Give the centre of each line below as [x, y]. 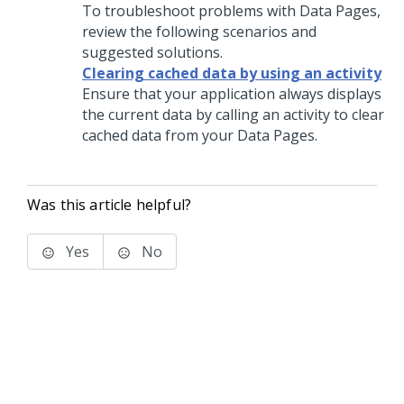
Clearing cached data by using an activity [232, 73]
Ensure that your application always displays [232, 94]
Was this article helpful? [109, 205]
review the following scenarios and [199, 32]
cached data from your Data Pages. [200, 135]
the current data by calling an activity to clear [233, 115]
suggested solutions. [152, 52]
